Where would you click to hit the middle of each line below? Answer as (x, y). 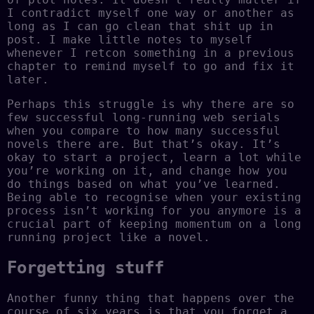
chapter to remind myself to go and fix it (151, 67)
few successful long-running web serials (144, 118)
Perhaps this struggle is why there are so (151, 104)
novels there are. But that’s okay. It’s (144, 144)
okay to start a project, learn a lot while (154, 158)
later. (28, 80)
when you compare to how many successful (144, 131)
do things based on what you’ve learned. (144, 184)
